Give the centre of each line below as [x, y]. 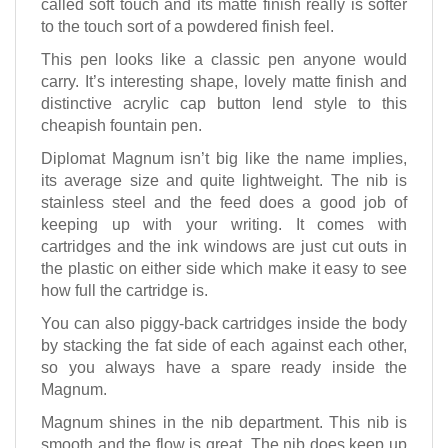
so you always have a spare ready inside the [224, 370]
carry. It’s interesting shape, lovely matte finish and [224, 84]
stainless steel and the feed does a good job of [224, 205]
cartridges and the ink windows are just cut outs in [224, 249]
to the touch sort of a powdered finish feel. [187, 29]
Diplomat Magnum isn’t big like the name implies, [224, 161]
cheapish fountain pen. [121, 128]
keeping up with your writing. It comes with [224, 227]
